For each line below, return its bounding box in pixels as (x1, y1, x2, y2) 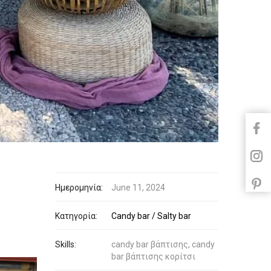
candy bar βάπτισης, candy (111, 239, 215, 249)
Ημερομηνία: (55, 182, 103, 192)
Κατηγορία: (55, 211, 97, 221)
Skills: (55, 239, 76, 249)
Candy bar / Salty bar (111, 211, 191, 221)
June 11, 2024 (111, 182, 165, 192)
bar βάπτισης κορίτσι (111, 251, 195, 261)
